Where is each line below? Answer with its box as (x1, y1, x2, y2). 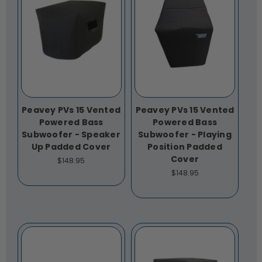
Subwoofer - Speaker (22, 129, 120, 141)
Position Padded (147, 141, 222, 153)
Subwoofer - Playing (138, 129, 232, 141)
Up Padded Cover (31, 141, 111, 153)
